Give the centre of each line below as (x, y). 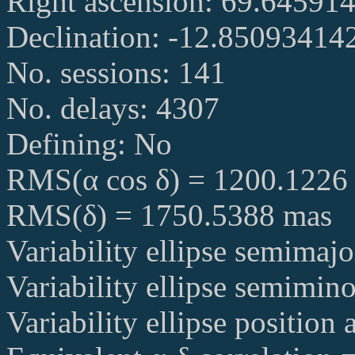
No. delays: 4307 (113, 109)
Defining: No (89, 144)
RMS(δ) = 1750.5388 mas (169, 216)
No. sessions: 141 (116, 73)
